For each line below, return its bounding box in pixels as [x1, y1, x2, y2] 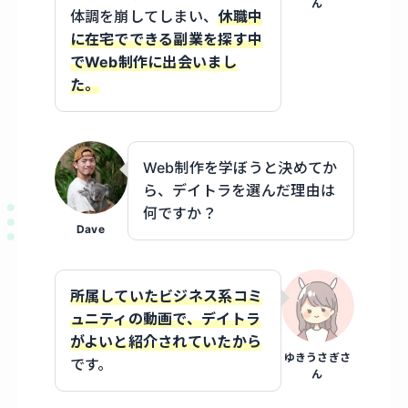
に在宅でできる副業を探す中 [69, 29, 263, 48]
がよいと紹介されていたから [69, 331, 262, 351]
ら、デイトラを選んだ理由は [142, 180, 336, 199]
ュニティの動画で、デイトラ [69, 309, 261, 328]
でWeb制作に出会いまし [69, 52, 237, 71]
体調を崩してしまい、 [69, 6, 219, 25]
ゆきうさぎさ [283, 350, 352, 364]
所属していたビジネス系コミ [69, 286, 263, 305]
